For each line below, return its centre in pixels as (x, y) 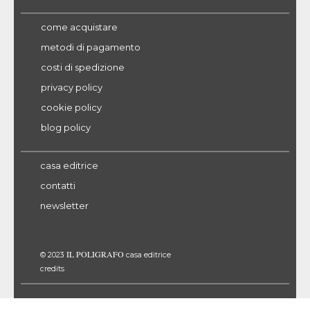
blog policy (66, 128)
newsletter (64, 206)
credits (52, 269)
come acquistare (79, 27)
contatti (58, 186)
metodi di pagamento (91, 47)
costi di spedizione (83, 67)
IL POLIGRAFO (96, 254)
